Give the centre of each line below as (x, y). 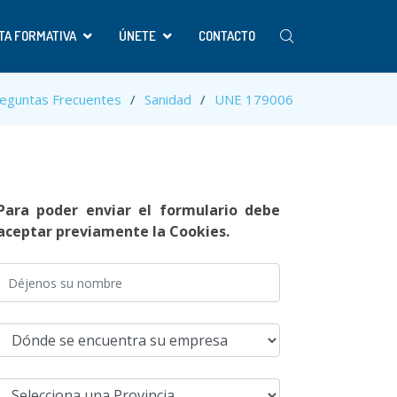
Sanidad (168, 99)
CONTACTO (227, 36)
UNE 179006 (254, 99)
